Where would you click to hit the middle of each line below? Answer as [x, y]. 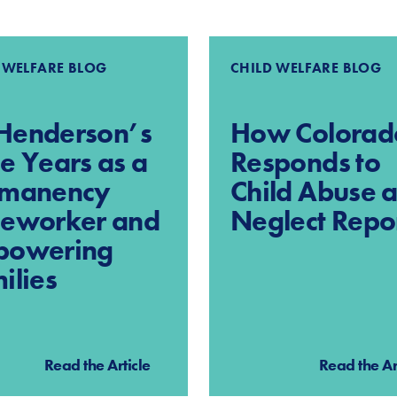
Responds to [305, 163]
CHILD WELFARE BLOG [306, 68]
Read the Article [97, 365]
